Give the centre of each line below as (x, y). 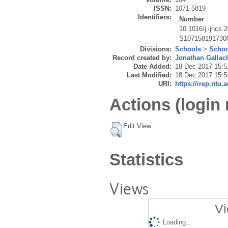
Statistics (146, 159)
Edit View (137, 126)
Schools (188, 49)
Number (192, 19)
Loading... (177, 222)
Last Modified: (149, 75)
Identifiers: (155, 17)
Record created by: (142, 58)
